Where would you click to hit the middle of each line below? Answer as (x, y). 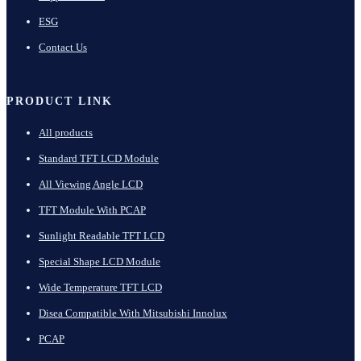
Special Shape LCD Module (100, 262)
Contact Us (63, 47)
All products (66, 133)
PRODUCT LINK (60, 102)
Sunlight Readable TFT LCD (102, 236)
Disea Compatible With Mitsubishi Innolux (133, 313)
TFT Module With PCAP (92, 210)
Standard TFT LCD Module (99, 159)
